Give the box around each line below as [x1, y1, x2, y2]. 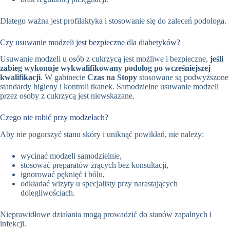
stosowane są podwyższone [137, 73, 228, 82]
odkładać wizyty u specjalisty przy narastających [21, 179, 178, 188]
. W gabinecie [41, 73, 87, 82]
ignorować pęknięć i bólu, [21, 170, 105, 179]
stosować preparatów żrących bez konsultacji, [21, 161, 168, 170]
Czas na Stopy [87, 73, 137, 82]
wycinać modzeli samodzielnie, [21, 151, 122, 161]
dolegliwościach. [21, 188, 75, 198]
